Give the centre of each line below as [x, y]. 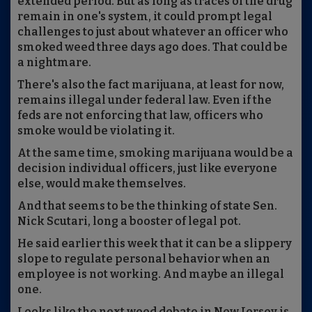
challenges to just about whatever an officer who [153, 32]
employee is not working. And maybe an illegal [151, 274]
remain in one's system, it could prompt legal [145, 17]
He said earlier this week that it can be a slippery [155, 244]
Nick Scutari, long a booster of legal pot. [129, 221]
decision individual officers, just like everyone [147, 169]
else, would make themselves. [102, 184]
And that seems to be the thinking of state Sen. [147, 206]
